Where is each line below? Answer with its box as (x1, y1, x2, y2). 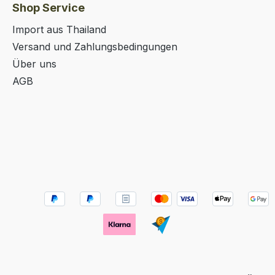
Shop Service (12, 1, 85, 15)
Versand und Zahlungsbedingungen (12, 41, 177, 53)
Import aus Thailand (12, 23, 106, 36)
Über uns (12, 58, 56, 71)
